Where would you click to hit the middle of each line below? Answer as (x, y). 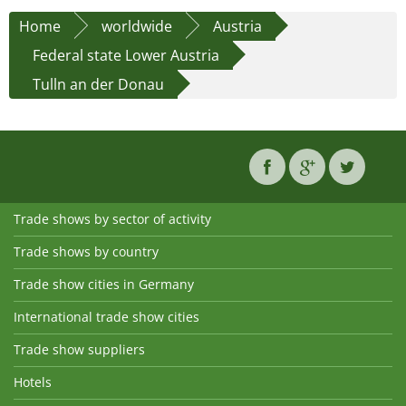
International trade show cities (106, 317)
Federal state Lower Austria (126, 56)
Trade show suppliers (79, 350)
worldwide (137, 27)
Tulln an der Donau (98, 85)
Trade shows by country (86, 252)
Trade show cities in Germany (104, 285)
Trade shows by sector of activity (112, 219)
